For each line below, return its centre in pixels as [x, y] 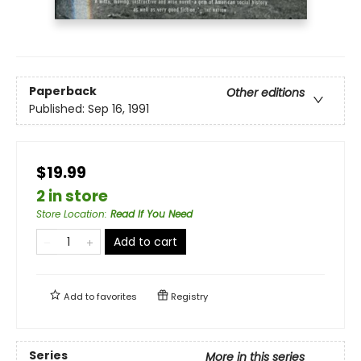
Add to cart [145, 241]
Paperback [63, 91]
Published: [58, 109]
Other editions [266, 93]
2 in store [72, 196]
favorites [117, 296]
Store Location [71, 214]
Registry [188, 296]
